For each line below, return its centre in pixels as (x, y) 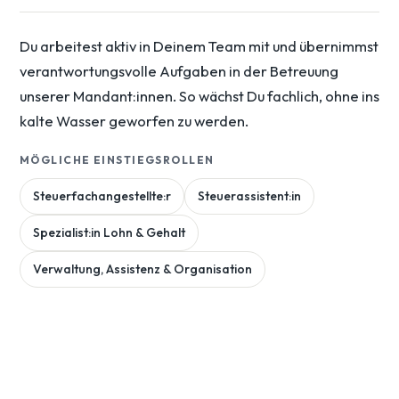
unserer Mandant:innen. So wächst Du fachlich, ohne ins (199, 96)
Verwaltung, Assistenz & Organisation (142, 269)
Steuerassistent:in (249, 196)
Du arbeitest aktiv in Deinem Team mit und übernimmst (199, 46)
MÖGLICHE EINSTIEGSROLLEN (117, 160)
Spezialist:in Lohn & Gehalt (109, 233)
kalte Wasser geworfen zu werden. (134, 121)
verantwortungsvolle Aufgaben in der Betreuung (179, 71)
